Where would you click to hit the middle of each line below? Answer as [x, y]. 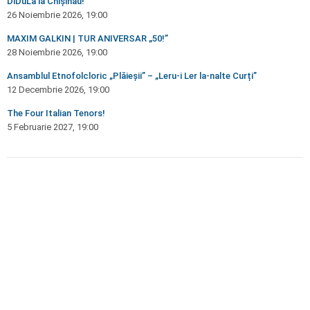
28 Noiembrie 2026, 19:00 [57, 52]
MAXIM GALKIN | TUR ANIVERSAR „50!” [88, 38]
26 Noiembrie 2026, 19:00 [57, 15]
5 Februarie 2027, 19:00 [53, 127]
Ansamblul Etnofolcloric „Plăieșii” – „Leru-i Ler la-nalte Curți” [132, 76]
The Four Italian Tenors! [56, 113]
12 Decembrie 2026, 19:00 [58, 90]
